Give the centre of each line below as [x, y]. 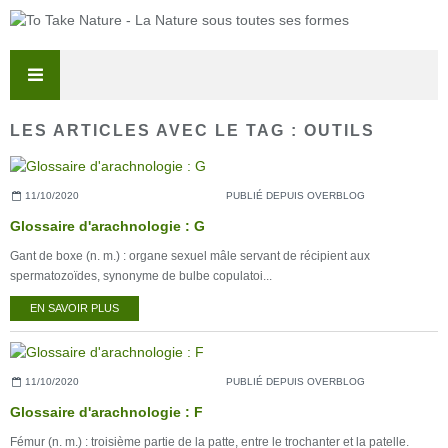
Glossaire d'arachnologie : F [106, 411]
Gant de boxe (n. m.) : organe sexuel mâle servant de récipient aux [190, 256]
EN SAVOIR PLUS [74, 308]
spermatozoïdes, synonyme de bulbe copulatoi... [141, 276]
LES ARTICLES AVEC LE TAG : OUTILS [192, 130]
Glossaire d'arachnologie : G [107, 226]
